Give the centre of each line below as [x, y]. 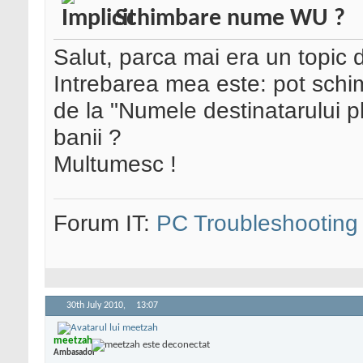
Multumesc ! [115, 164]
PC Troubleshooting [257, 223]
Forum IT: [105, 223]
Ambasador [75, 352]
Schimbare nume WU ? [230, 19]
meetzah [73, 340]
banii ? [88, 137]
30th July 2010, [97, 306]
